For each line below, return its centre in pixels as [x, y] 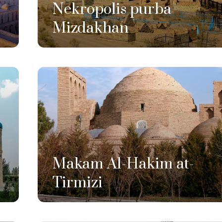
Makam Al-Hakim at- [123, 164]
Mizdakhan [90, 28]
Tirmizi [77, 183]
